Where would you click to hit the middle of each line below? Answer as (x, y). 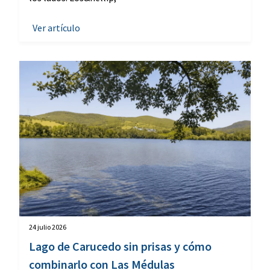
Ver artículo (56, 28)
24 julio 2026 (48, 227)
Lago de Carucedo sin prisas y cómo (120, 246)
